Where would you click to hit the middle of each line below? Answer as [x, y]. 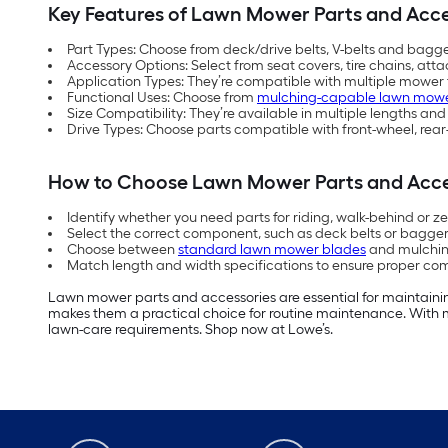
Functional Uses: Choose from [162, 98]
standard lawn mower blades [272, 250]
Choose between [122, 250]
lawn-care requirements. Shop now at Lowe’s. [190, 330]
